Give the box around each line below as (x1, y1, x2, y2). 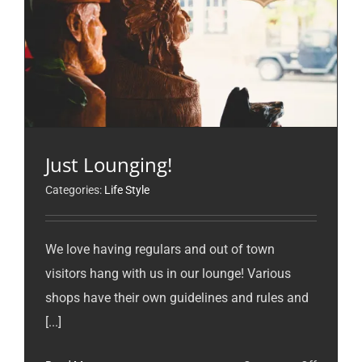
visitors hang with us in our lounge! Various (45, 265, 291, 281)
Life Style (104, 183, 149, 196)
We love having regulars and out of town (45, 241, 275, 257)
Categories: (45, 183, 104, 196)
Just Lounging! (45, 150, 172, 178)
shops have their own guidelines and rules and (45, 289, 309, 305)
